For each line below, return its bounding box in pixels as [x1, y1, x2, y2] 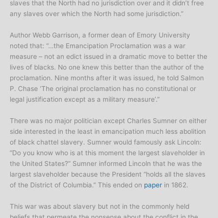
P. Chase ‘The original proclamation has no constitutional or [10, 85, 196, 93]
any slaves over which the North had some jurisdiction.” [10, 10, 183, 18]
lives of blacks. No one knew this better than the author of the [10, 63, 204, 72]
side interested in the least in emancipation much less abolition [10, 127, 206, 135]
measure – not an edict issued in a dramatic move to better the [10, 53, 207, 61]
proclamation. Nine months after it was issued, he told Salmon [10, 74, 204, 82]
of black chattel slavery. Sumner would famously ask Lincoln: [10, 138, 201, 146]
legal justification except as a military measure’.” [10, 95, 160, 104]
